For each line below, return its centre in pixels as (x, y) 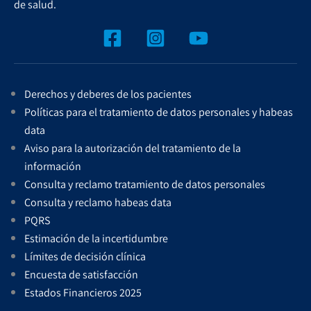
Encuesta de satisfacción (81, 274)
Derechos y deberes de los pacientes (108, 94)
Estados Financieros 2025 (83, 292)
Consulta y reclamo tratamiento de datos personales (145, 184)
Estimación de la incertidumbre (96, 238)
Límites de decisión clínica (85, 256)
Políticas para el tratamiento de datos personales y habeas (159, 112)
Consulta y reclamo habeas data (98, 202)
